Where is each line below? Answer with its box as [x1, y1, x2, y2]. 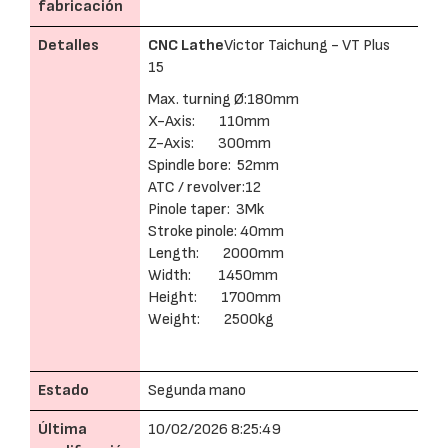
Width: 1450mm [148, 266, 278, 285]
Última [38, 420, 87, 439]
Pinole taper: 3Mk [148, 200, 264, 219]
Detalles [38, 36, 99, 55]
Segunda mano [148, 381, 246, 400]
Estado [38, 381, 89, 400]
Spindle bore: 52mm [148, 156, 279, 175]
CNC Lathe [148, 36, 224, 55]
